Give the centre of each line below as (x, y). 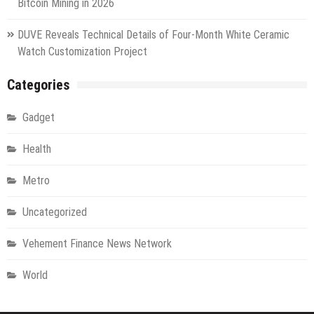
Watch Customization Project (82, 52)
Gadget (39, 118)
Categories (39, 85)
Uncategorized (55, 212)
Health (37, 149)
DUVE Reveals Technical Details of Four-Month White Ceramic (153, 35)
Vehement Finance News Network (97, 244)
